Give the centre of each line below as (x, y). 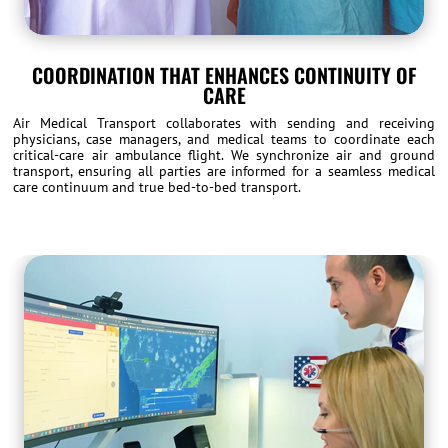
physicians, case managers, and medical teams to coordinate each (224, 139)
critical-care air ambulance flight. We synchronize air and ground (224, 155)
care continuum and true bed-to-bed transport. (157, 187)
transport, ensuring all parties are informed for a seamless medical (224, 171)
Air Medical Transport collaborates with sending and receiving (224, 123)
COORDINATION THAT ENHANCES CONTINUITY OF (224, 75)
